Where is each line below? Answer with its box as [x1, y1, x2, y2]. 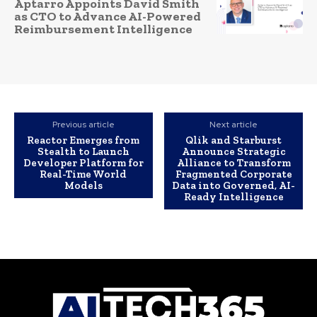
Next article [209, 119, 258, 131]
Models [64, 179, 103, 192]
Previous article [52, 119, 115, 131]
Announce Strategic [181, 145, 286, 158]
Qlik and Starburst [185, 134, 282, 147]
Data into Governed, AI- [172, 179, 296, 192]
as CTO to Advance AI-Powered [14, 8, 201, 24]
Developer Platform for [23, 156, 144, 170]
